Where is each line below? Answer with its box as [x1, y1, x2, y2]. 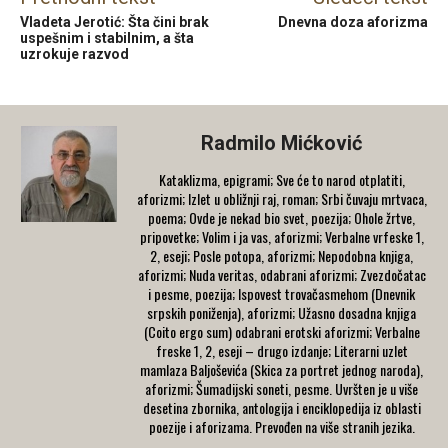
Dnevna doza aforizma [277, 14, 428, 31]
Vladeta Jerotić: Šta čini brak [20, 14, 209, 31]
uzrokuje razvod [20, 46, 129, 63]
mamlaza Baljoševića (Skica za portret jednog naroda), [140, 359, 423, 381]
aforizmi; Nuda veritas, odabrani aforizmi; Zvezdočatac [137, 264, 426, 286]
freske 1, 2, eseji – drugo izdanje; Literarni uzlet [155, 340, 408, 362]
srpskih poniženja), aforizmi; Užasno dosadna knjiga [147, 302, 416, 324]
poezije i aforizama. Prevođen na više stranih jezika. [148, 416, 415, 438]
